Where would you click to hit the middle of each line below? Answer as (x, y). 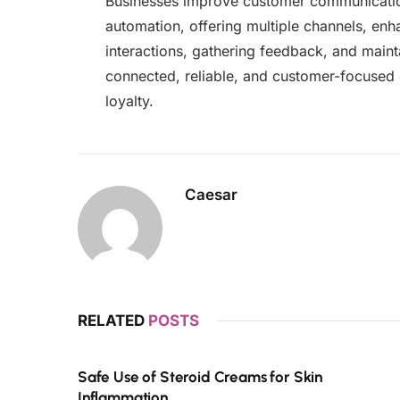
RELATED (113, 320)
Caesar (211, 194)
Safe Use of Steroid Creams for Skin (200, 376)
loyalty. (129, 100)
